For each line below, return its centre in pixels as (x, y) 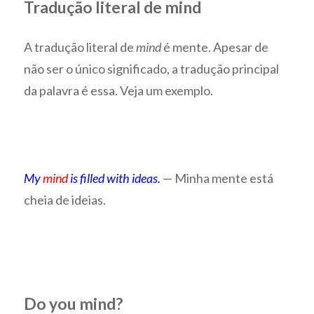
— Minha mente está (218, 178)
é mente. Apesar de (215, 47)
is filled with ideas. (115, 178)
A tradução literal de (80, 47)
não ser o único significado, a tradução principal (152, 68)
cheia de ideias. (65, 199)
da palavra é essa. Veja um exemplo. (119, 90)
